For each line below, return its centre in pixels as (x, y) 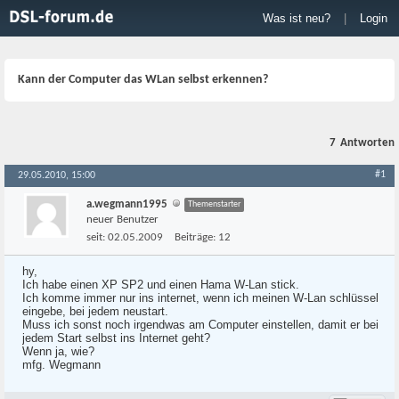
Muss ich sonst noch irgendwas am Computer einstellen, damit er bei (200, 325)
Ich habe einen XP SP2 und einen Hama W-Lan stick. (161, 285)
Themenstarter (214, 204)
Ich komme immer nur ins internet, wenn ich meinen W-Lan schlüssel (200, 298)
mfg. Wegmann (61, 365)
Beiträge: (195, 237)
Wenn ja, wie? (58, 351)
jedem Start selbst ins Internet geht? (116, 338)
